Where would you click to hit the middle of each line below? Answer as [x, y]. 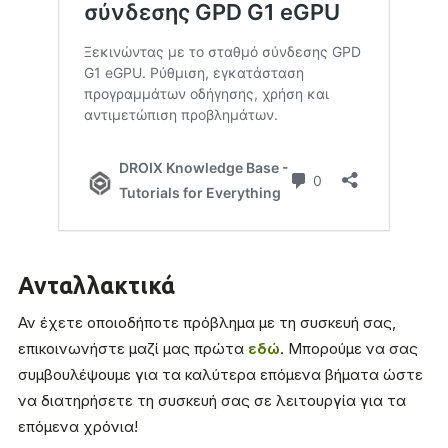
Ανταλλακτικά [96, 286]
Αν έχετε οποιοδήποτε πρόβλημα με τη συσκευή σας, [207, 323]
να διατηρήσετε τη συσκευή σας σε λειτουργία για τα [212, 401]
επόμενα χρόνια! [78, 427]
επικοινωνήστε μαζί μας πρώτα [133, 349]
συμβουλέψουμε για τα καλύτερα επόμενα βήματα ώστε [220, 375]
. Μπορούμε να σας [349, 349]
